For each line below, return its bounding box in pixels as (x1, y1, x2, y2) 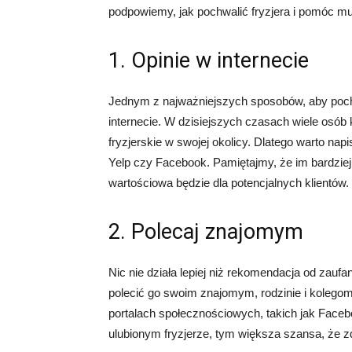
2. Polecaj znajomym (108, 219, 303, 245)
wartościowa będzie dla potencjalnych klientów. (108, 176, 349, 190)
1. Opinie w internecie (108, 48, 309, 74)
